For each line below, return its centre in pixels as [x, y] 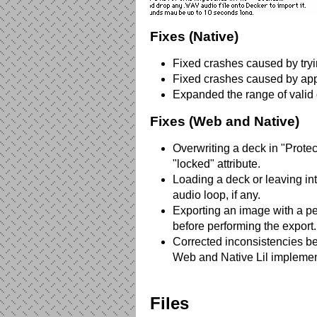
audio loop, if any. [217, 195]
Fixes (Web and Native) [225, 121]
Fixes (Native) [194, 36]
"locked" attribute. [217, 164]
